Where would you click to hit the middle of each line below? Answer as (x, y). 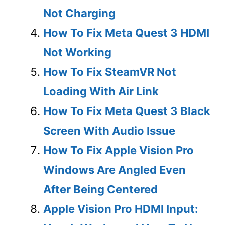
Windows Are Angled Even (115, 170)
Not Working (77, 52)
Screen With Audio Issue (109, 130)
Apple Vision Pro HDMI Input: (121, 209)
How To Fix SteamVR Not (110, 72)
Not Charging (79, 13)
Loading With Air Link (101, 91)
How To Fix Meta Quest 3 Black (127, 111)
